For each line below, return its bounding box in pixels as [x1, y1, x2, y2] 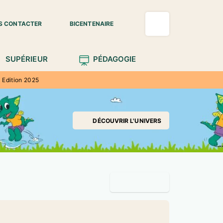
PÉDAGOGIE [93, 54, 136, 64]
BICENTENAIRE [70, 20, 113, 27]
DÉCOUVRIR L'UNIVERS [93, 116, 161, 124]
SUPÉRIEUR [5, 54, 48, 64]
